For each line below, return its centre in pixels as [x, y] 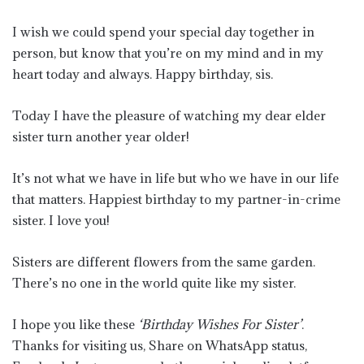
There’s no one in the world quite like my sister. [154, 283]
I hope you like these [75, 324]
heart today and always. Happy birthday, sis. [143, 74]
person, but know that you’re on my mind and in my [168, 53]
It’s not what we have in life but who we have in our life [175, 178]
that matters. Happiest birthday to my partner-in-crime [176, 199]
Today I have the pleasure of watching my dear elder [169, 115]
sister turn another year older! [101, 136]
